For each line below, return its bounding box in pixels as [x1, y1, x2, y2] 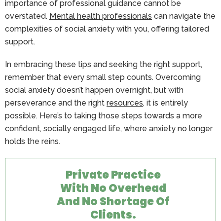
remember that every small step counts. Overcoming [5, 72, 201, 82]
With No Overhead [60, 180, 166, 196]
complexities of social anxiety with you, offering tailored [5, 24, 209, 34]
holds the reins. [5, 136, 60, 146]
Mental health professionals [49, 11, 152, 21]
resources [107, 98, 143, 108]
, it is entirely [143, 98, 188, 108]
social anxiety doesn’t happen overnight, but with [5, 85, 184, 95]
